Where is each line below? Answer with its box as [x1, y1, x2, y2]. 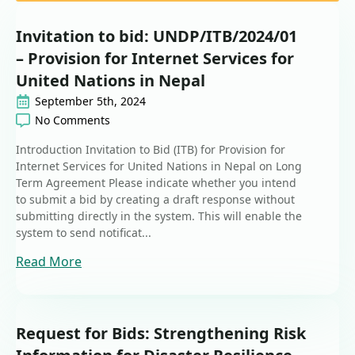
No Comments [35, 113, 110, 128]
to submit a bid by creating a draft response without [16, 192, 295, 208]
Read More [16, 253, 82, 271]
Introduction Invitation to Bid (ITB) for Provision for [16, 142, 285, 158]
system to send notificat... [16, 225, 151, 241]
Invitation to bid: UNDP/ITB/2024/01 [16, 25, 297, 48]
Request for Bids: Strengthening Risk [16, 323, 306, 345]
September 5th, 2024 [35, 94, 146, 109]
